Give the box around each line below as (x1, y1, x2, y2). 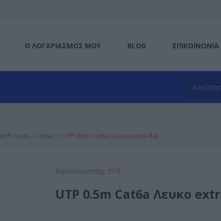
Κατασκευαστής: (55, 166, 107, 176)
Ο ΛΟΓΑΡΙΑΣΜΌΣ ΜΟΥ (25, 41, 101, 50)
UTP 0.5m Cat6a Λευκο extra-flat (63, 131, 158, 140)
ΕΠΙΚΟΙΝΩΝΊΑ (173, 41, 219, 50)
